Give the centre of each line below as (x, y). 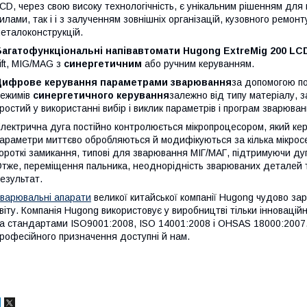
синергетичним (103, 64)
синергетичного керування (101, 96)
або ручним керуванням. (198, 64)
